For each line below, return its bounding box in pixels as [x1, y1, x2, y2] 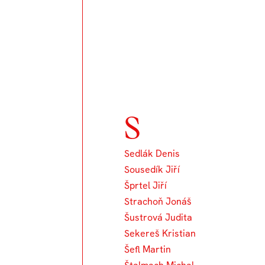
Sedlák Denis [124, 147, 180, 160]
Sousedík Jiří [124, 163, 180, 176]
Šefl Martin [124, 243, 172, 256]
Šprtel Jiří [124, 179, 167, 192]
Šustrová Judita [124, 211, 193, 224]
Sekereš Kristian [124, 227, 196, 240]
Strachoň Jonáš [124, 195, 192, 208]
